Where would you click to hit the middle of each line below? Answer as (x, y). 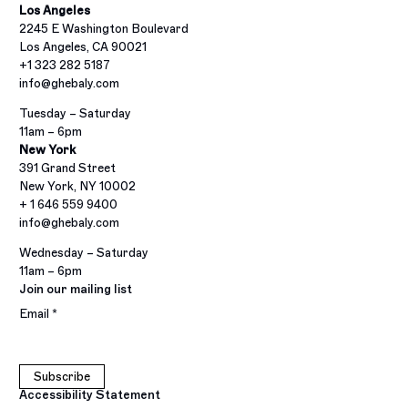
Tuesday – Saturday (76, 113)
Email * (39, 313)
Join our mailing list (76, 289)
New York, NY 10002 (78, 186)
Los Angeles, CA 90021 (83, 46)
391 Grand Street (68, 168)
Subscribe (62, 377)
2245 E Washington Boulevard (104, 28)
